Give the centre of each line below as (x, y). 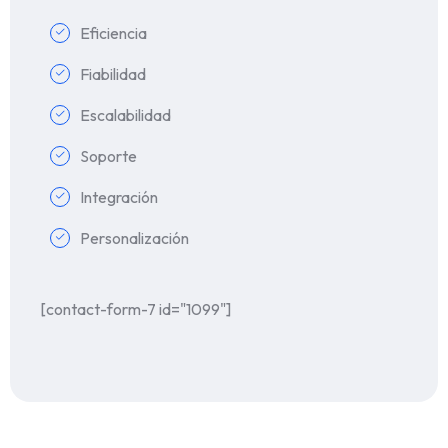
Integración (119, 196)
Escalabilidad (125, 114)
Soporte (108, 155)
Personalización (134, 237)
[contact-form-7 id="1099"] (135, 308)
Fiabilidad (113, 73)
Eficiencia (113, 32)
